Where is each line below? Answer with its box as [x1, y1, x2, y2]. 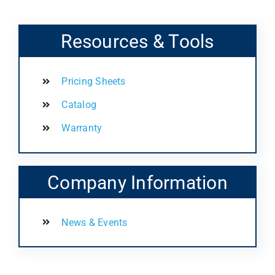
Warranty [61, 122, 103, 134]
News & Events [61, 216, 128, 228]
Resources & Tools [61, 31, 214, 53]
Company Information [47, 172, 228, 193]
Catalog [61, 99, 97, 111]
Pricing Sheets [61, 76, 126, 88]
